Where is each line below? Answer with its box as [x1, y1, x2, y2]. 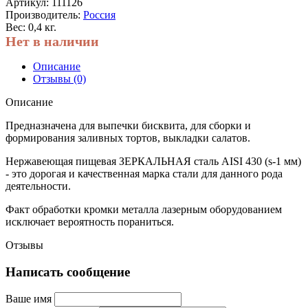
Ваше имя [5, 293, 52, 305]
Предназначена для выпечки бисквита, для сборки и [5, 119, 251, 131]
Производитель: [5, 8, 83, 21]
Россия [83, 8, 115, 21]
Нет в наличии [5, 33, 99, 49]
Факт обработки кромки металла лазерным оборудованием [5, 203, 282, 215]
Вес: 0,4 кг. [5, 21, 56, 33]
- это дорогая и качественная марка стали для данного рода [5, 167, 283, 179]
